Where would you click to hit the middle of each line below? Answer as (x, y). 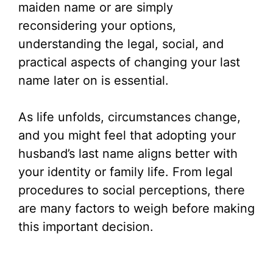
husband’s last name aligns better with (128, 154)
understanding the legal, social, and (121, 44)
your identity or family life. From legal (126, 172)
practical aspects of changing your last (129, 62)
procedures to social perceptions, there (132, 190)
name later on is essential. (94, 80)
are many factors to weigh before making (136, 208)
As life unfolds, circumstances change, (129, 117)
